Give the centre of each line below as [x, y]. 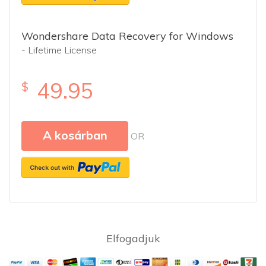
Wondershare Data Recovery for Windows [127, 36]
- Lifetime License [59, 50]
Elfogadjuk [133, 238]
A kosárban [75, 135]
